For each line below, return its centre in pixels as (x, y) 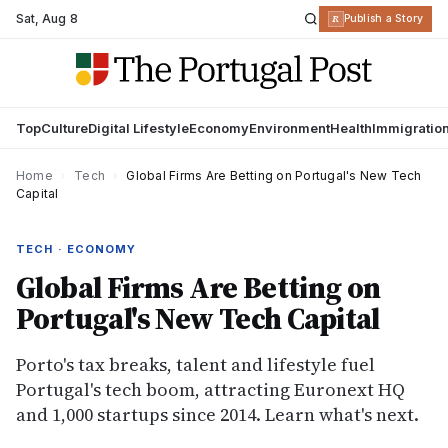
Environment (289, 128)
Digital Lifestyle (138, 128)
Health (351, 128)
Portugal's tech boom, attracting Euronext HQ (210, 389)
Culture (64, 128)
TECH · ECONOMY (76, 249)
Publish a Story (383, 18)
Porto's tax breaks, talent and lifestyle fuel (195, 364)
